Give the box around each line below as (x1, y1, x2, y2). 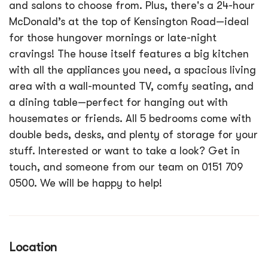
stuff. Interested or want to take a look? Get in (9, 145, 240, 157)
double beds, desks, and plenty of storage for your (9, 129, 258, 141)
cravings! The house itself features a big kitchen (9, 48, 249, 60)
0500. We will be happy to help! (9, 177, 162, 189)
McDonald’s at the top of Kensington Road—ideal (9, 16, 249, 28)
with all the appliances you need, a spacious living (9, 64, 256, 76)
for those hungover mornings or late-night (9, 32, 217, 44)
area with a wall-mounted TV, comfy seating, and (9, 80, 254, 92)
